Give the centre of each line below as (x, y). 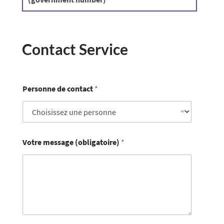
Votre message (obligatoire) (71, 142)
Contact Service (75, 49)
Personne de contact (58, 89)
